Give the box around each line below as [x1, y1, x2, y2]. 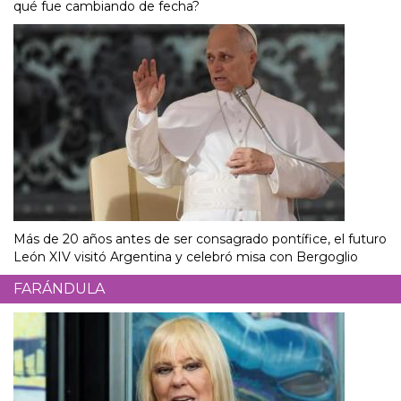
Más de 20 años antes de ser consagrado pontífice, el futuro [13, 231, 387, 248]
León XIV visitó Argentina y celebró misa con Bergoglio [13, 249, 358, 266]
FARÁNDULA [13, 280, 105, 298]
